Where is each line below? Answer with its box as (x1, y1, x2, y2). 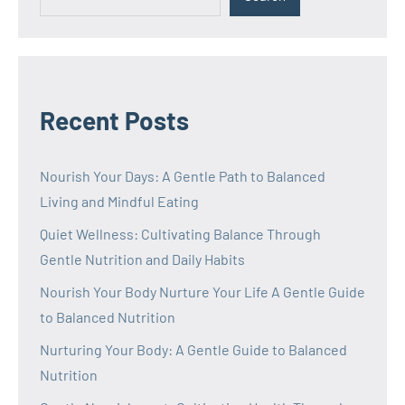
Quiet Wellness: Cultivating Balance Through (40, 224, 321, 242)
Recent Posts (40, 104, 189, 136)
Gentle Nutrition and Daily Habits (40, 250, 245, 268)
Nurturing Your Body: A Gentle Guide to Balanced (40, 340, 347, 358)
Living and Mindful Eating (40, 192, 199, 210)
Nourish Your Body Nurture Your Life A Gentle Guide (40, 282, 365, 300)
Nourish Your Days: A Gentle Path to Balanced (40, 166, 325, 184)
